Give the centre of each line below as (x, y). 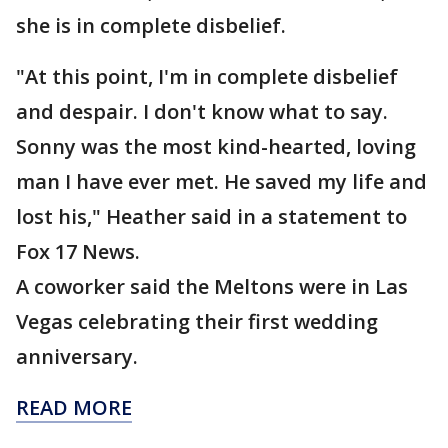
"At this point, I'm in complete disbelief (207, 77)
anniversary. (77, 357)
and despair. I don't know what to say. (202, 112)
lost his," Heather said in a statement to (211, 217)
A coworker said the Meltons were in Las (212, 287)
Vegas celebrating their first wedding (197, 322)
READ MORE (74, 408)
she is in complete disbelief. (151, 26)
